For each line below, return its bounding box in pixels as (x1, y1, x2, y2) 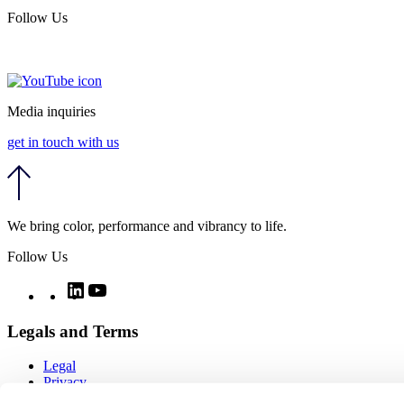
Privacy (43, 374, 87, 390)
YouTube (107, 278, 160, 294)
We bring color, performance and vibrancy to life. (7, 217, 287, 234)
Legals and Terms (7, 321, 138, 341)
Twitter (64, 278, 105, 294)
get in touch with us (7, 134, 119, 151)
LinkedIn (86, 278, 138, 294)
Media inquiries (7, 104, 96, 120)
